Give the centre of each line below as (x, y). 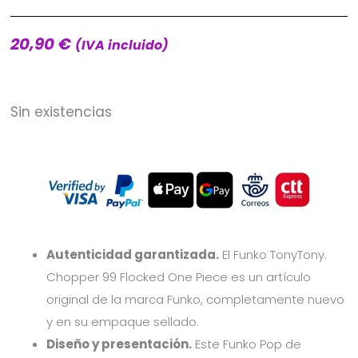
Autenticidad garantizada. (133, 254)
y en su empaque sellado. (123, 321)
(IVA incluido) (122, 45)
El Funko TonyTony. (273, 254)
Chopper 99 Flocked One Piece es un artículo (179, 276)
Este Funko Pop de (247, 344)
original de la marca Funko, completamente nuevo (195, 299)
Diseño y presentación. (119, 344)
